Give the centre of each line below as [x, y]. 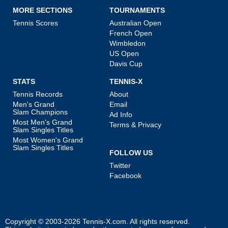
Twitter [120, 165]
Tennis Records [38, 94]
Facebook [125, 175]
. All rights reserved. [158, 221]
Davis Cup [126, 63]
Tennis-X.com [104, 221]
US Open [124, 53]
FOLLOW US [131, 152]
